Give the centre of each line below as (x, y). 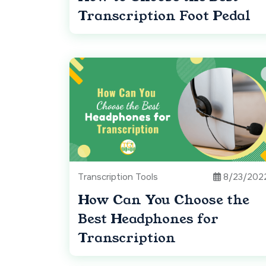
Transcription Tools (118, 177)
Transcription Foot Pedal (164, 16)
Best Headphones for (148, 219)
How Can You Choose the (164, 200)
